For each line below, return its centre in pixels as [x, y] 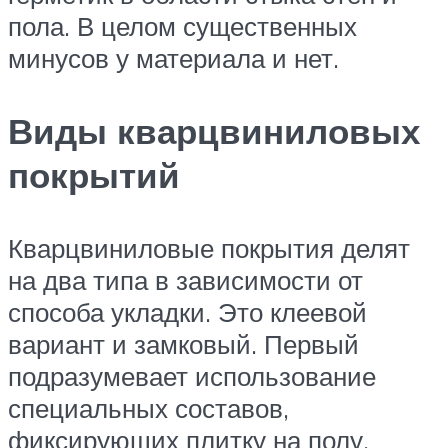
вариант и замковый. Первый [183, 344]
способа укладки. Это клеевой [187, 312]
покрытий [94, 175]
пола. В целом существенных [182, 26]
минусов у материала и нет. [173, 58]
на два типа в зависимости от [185, 280]
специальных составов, [148, 408]
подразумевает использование [192, 376]
